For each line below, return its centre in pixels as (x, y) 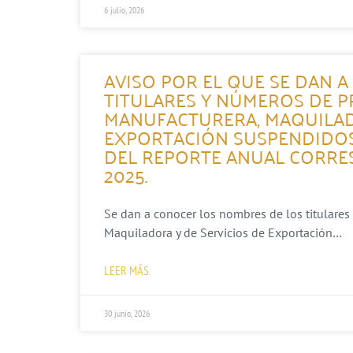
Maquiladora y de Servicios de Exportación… (223, 232)
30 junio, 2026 (127, 313)
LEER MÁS (126, 270)
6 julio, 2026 (124, 9)
